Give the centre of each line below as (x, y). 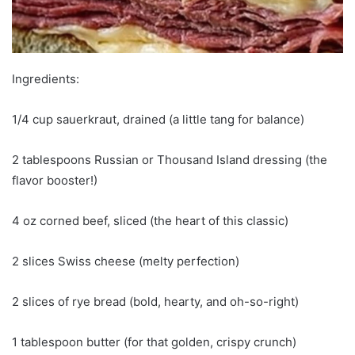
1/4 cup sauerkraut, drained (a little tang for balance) (158, 119)
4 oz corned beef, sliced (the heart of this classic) (150, 220)
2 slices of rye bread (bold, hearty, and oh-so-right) (155, 301)
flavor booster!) (55, 180)
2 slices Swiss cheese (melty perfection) (126, 261)
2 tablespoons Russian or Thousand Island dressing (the (170, 159)
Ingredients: (46, 78)
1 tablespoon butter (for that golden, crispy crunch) (154, 342)
